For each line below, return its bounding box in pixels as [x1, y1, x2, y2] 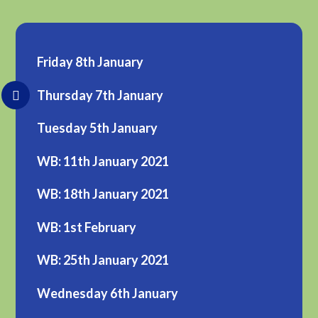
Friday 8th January [37, 54, 144, 70]
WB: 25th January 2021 [37, 252, 170, 268]
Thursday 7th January [37, 87, 164, 103]
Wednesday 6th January [37, 285, 179, 301]
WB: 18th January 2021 [37, 186, 170, 202]
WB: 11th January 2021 [37, 153, 170, 169]
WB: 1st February [37, 219, 137, 235]
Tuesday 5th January [37, 120, 158, 136]
